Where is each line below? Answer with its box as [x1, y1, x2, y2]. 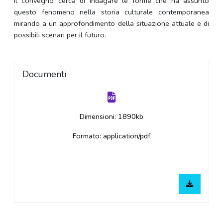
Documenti [22, 68, 66, 81]
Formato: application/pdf [73, 131, 150, 141]
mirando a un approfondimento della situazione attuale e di [14, 18, 209, 29]
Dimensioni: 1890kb [80, 111, 143, 122]
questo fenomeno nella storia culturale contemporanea [14, 7, 209, 17]
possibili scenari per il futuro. [14, 30, 106, 40]
